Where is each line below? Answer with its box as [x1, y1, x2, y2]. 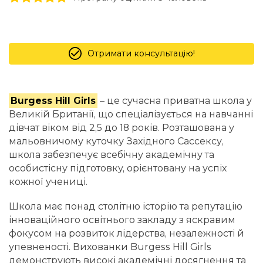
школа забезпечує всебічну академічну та [9, 149, 214, 160]
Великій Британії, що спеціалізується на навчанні [9, 108, 253, 120]
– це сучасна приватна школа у [97, 95, 252, 106]
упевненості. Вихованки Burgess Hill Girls [9, 241, 211, 252]
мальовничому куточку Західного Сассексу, [9, 135, 223, 147]
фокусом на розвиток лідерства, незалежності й [9, 227, 244, 239]
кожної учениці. [9, 176, 87, 187]
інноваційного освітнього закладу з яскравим [9, 214, 235, 225]
